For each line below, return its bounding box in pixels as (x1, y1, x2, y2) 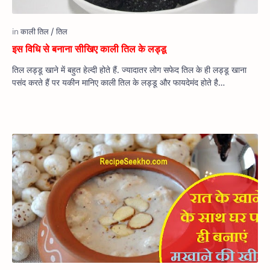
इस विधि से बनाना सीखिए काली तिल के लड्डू (12, 42, 166, 56)
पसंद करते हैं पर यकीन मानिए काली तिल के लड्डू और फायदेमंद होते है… (12, 77, 225, 89)
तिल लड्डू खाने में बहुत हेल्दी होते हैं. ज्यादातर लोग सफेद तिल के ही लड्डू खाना (12, 64, 246, 76)
